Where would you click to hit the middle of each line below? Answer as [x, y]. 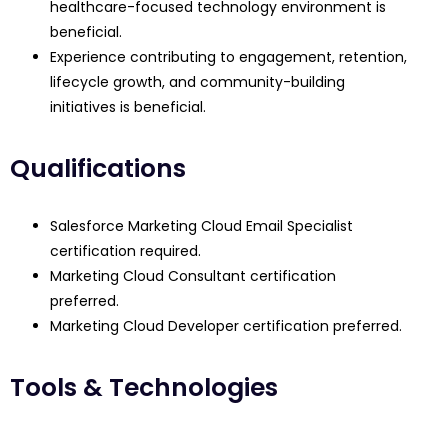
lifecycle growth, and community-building [197, 82]
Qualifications [98, 169]
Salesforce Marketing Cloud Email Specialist [201, 226]
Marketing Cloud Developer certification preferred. [226, 326]
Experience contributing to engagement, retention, [228, 57]
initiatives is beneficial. [128, 107]
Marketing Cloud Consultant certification [193, 276]
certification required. [125, 251]
